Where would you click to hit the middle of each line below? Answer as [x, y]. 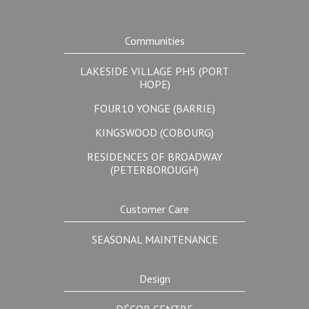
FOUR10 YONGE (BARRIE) [154, 108]
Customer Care [154, 209]
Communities [154, 41]
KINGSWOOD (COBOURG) [154, 132]
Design [154, 279]
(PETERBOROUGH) [154, 170]
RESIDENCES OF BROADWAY [154, 157]
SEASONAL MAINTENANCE [154, 239]
